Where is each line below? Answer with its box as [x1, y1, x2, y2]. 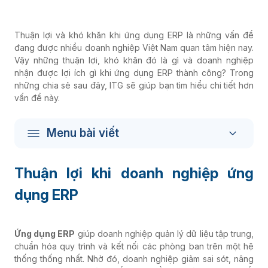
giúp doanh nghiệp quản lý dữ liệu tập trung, [75, 229, 254, 239]
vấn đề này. [14, 93, 62, 103]
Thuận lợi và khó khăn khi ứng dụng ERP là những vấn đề [14, 30, 254, 40]
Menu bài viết [47, 126, 119, 140]
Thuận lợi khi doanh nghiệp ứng [14, 165, 254, 182]
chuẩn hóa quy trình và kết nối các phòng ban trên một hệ [14, 241, 254, 251]
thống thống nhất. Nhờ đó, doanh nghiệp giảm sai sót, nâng [14, 254, 254, 264]
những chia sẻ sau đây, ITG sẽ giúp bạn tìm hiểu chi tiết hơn [14, 80, 254, 90]
